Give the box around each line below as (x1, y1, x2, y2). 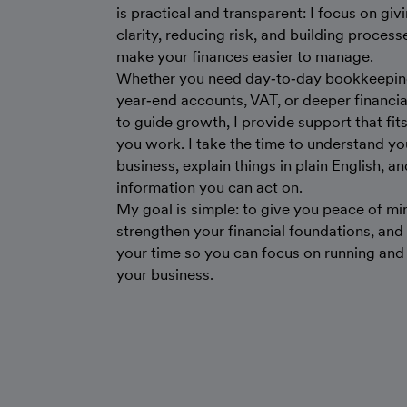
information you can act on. (116, 178, 303, 196)
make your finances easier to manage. (116, 47, 373, 65)
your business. (116, 265, 213, 283)
